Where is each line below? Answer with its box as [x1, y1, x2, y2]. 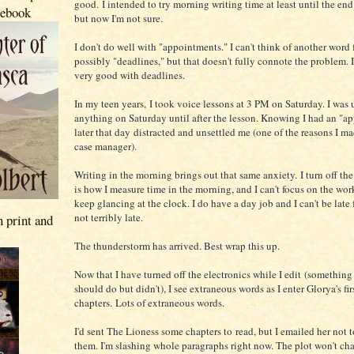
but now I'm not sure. [74, 11, 163, 26]
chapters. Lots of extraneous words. [74, 296, 224, 311]
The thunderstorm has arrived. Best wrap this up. [74, 239, 280, 254]
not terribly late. [74, 210, 143, 225]
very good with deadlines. [74, 68, 185, 83]
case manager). [74, 139, 137, 154]
